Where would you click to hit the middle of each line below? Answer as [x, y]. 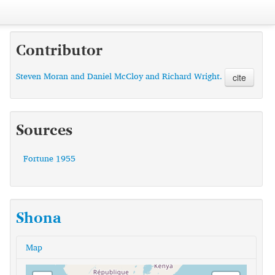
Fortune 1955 [49, 158]
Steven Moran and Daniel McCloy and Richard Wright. [119, 76]
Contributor [59, 50]
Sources [44, 130]
